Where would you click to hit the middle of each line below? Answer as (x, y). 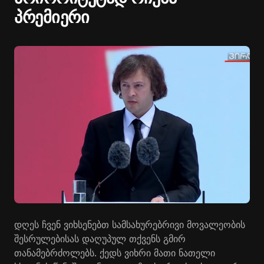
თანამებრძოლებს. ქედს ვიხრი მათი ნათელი (115, 253)
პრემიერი (52, 17)
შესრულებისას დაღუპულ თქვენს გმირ (100, 238)
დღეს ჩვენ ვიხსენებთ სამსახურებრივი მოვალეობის (130, 224)
